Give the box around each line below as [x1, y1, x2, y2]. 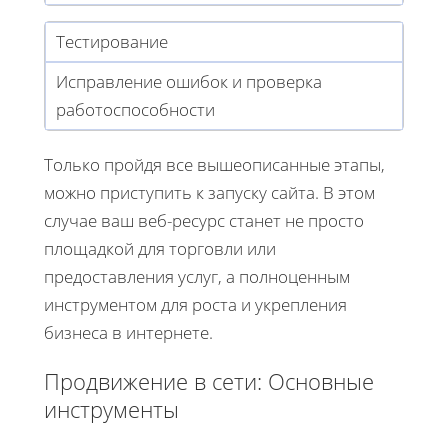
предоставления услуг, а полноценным [44, 264, 350, 288]
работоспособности [56, 97, 215, 121]
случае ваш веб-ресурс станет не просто [44, 208, 364, 232]
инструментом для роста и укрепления [44, 292, 347, 316]
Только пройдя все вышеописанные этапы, [44, 152, 385, 176]
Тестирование [56, 29, 168, 53]
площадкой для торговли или [44, 236, 276, 260]
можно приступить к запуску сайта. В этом [44, 180, 375, 204]
